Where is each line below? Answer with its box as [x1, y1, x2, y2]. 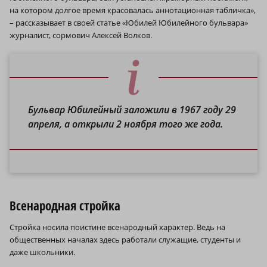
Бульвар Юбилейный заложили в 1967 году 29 [28, 103, 237, 116]
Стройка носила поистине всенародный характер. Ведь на [10, 221, 225, 232]
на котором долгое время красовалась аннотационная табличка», [10, 4, 256, 15]
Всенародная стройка [10, 197, 120, 214]
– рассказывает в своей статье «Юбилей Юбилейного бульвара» [10, 17, 248, 28]
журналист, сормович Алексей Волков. [10, 29, 152, 41]
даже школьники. [10, 246, 75, 257]
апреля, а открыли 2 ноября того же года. [28, 117, 223, 131]
